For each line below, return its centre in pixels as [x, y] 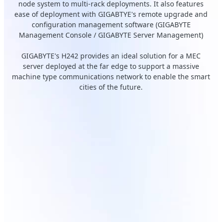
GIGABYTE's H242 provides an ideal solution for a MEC [111, 56]
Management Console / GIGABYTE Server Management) [111, 35]
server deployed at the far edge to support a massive [111, 66]
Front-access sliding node [59, 188]
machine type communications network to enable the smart [111, 77]
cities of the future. [111, 87]
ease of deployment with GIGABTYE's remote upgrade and [111, 14]
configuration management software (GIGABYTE [111, 25]
